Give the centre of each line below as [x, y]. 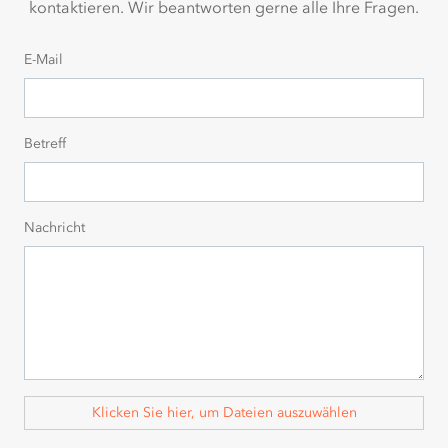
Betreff [45, 144]
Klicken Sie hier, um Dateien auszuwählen [224, 413]
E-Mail [43, 60]
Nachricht [54, 228]
